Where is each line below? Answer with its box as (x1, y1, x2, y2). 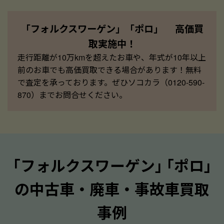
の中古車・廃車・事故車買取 (14, 177, 209, 199)
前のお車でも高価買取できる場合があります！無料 (17, 63, 201, 75)
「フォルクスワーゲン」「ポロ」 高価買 (20, 21, 203, 35)
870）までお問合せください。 (17, 88, 127, 100)
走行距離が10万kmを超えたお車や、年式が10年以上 (17, 51, 206, 63)
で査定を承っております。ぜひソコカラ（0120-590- (17, 76, 204, 88)
